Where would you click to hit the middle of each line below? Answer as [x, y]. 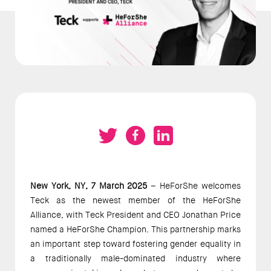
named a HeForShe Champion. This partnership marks [135, 229]
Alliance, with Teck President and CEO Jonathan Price [135, 214]
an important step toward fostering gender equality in [135, 243]
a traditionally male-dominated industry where [135, 258]
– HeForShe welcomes [196, 185]
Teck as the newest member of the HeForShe [135, 200]
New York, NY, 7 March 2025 [91, 185]
